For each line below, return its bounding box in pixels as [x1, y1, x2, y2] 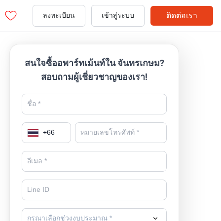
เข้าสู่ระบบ [102, 11, 134, 20]
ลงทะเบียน [43, 11, 75, 20]
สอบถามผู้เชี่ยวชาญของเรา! [41, 72, 148, 82]
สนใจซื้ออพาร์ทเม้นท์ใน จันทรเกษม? [24, 58, 164, 68]
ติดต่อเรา [166, 11, 197, 20]
